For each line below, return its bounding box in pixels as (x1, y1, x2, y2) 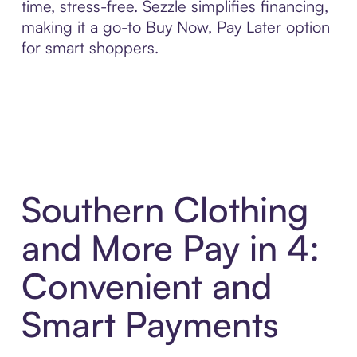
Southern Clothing (21, 187, 308, 232)
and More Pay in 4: (21, 226, 320, 270)
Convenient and (21, 264, 272, 308)
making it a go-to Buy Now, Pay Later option (21, 16, 330, 37)
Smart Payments (21, 302, 279, 347)
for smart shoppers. (21, 37, 159, 57)
